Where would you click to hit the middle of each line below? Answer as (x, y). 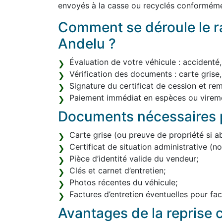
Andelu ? (87, 44)
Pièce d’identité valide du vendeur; (134, 159)
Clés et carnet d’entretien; (117, 170)
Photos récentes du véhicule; (123, 182)
